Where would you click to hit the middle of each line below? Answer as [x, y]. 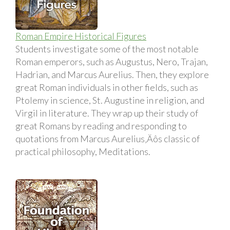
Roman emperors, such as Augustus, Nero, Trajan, [112, 61]
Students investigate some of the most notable [107, 49]
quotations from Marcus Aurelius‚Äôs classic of [108, 138]
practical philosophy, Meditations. [83, 151]
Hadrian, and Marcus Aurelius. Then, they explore [112, 74]
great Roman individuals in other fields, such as [107, 87]
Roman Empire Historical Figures [81, 36]
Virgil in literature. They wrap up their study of [107, 113]
